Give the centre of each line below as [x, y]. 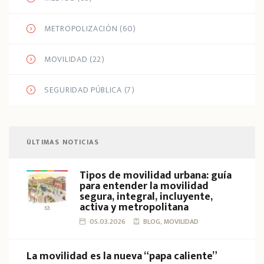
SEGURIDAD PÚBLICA [83, 90]
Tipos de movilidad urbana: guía [156, 175]
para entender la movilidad [144, 186]
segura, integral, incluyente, [146, 197]
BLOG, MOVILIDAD [171, 221]
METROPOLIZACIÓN [81, 29]
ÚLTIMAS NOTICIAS [63, 142]
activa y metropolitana [134, 207]
